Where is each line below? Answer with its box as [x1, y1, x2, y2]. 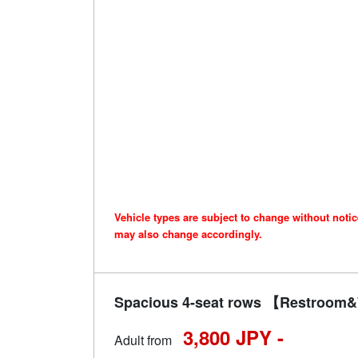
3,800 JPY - [183, 324, 284, 352]
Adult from [114, 331, 172, 350]
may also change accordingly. [114, 226, 262, 242]
